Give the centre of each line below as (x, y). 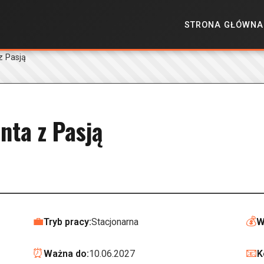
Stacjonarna (115, 222)
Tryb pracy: (67, 222)
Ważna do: (66, 253)
